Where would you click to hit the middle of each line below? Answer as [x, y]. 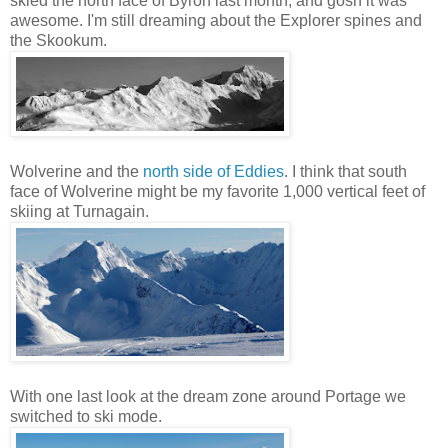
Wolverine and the [76, 172]
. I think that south [345, 172]
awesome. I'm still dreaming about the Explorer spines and [216, 21]
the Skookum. [58, 41]
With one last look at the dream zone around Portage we [208, 397]
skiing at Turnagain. [79, 212]
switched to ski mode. [86, 417]
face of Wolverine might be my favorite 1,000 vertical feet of [217, 192]
